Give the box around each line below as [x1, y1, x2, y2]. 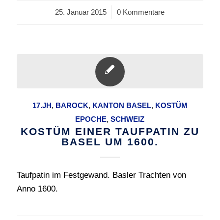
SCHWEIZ [110, 115, 145, 123]
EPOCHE [75, 115, 107, 123]
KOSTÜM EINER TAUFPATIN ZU [20, 126, 199, 137]
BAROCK [55, 101, 88, 110]
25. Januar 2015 [55, 8, 107, 16]
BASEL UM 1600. [61, 136, 159, 147]
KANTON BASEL [92, 101, 151, 110]
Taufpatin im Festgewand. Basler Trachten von [16, 170, 186, 180]
